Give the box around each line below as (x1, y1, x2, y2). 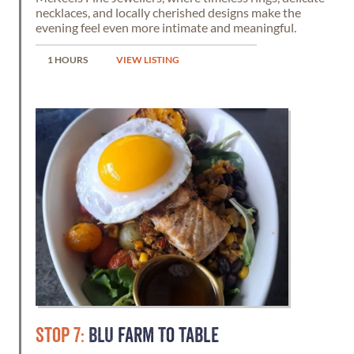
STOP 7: (36, 326, 85, 346)
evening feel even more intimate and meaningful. (36, 20, 296, 35)
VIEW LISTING (116, 53, 179, 66)
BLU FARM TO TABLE (85, 326, 219, 346)
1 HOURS (47, 53, 88, 66)
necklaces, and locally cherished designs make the (36, 5, 301, 20)
